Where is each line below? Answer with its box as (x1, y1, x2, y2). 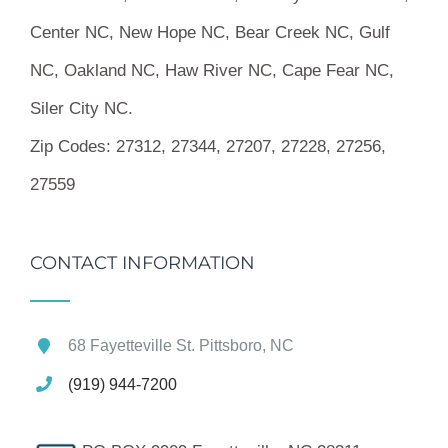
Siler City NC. (30, 99, 133, 119)
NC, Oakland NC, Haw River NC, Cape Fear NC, (30, 61, 394, 81)
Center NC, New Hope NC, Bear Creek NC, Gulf (30, 23, 390, 43)
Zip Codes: (30, 137, 111, 157)
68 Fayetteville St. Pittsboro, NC (68, 337, 295, 355)
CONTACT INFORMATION (30, 252, 255, 275)
